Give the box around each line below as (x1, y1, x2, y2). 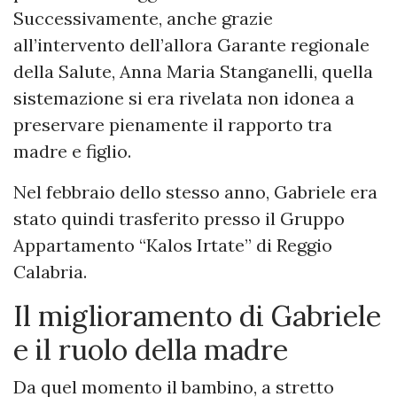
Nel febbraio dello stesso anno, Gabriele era (13, 181, 378, 204)
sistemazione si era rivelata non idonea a (13, 87, 354, 110)
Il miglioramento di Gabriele (13, 298, 381, 335)
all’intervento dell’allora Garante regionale (13, 34, 370, 57)
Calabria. (13, 261, 87, 284)
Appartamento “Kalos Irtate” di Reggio (13, 234, 332, 257)
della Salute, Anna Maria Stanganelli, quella (13, 60, 373, 83)
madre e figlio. (13, 140, 131, 163)
